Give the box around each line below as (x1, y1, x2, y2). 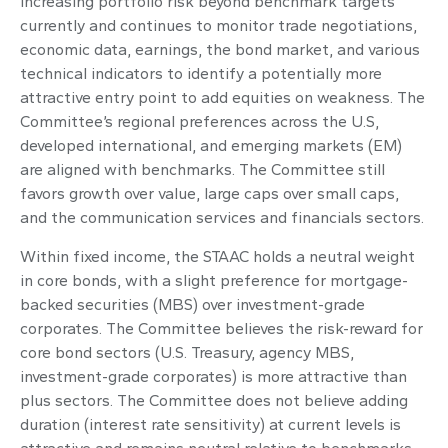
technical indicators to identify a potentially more (20, 63, 382, 83)
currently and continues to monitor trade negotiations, (20, 15, 417, 35)
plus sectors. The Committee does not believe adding (20, 390, 408, 410)
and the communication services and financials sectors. (20, 207, 424, 227)
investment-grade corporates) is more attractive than (20, 366, 407, 386)
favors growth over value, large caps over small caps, (20, 183, 399, 203)
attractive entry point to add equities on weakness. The (20, 87, 425, 107)
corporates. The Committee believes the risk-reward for (20, 318, 423, 338)
